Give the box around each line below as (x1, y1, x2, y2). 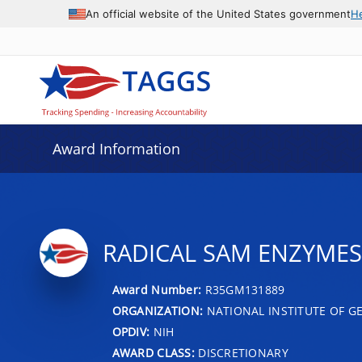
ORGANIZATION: (112, 302, 204, 318)
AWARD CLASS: (112, 344, 195, 360)
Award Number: (112, 281, 205, 297)
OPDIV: (112, 323, 150, 339)
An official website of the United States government (86, 6, 351, 20)
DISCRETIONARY (194, 344, 288, 360)
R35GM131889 (204, 281, 285, 297)
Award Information (52, 139, 180, 158)
